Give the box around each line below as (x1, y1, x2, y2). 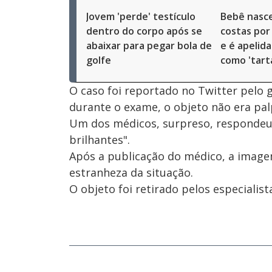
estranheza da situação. (69, 165, 193, 180)
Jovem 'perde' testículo (86, 10, 195, 23)
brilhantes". (69, 132, 130, 147)
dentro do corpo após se (86, 24, 202, 38)
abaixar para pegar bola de (86, 39, 212, 52)
